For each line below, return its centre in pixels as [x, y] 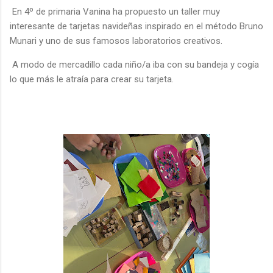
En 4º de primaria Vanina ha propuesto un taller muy [115, 11]
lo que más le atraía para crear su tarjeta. [92, 79]
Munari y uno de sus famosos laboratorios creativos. [116, 41]
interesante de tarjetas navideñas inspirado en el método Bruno [136, 26]
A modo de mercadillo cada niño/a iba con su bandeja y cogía [134, 64]
